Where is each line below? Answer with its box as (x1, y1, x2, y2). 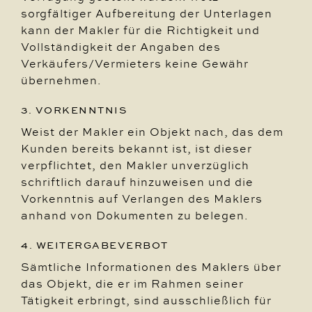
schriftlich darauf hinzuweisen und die (21, 174, 253, 189)
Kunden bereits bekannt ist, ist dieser (21, 141, 252, 156)
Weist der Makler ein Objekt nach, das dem (21, 124, 283, 139)
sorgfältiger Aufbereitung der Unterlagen (21, 6, 272, 21)
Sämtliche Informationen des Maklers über (21, 259, 281, 274)
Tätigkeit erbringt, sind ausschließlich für (21, 292, 272, 308)
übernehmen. (21, 72, 101, 88)
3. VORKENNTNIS (21, 103, 127, 117)
